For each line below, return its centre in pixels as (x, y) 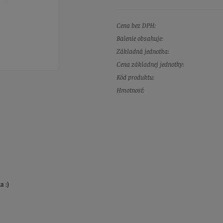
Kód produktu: (135, 77)
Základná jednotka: (143, 51)
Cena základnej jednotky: (150, 64)
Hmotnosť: (130, 90)
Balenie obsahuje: (140, 38)
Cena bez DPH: (136, 25)
